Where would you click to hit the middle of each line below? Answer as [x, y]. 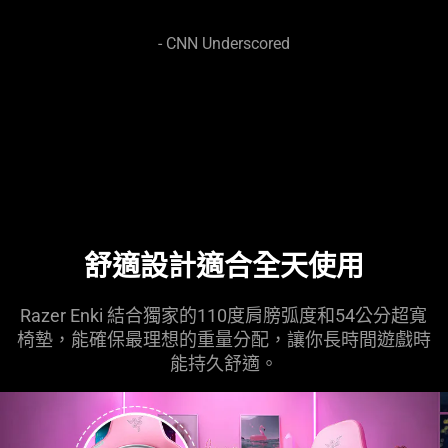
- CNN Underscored [224, 44]
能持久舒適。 [223, 364]
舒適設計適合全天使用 [223, 266]
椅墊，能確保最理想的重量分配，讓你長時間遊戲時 [223, 340]
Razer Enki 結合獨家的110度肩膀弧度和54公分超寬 [224, 316]
